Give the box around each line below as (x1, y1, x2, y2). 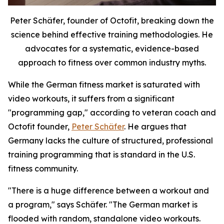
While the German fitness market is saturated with (8, 79, 200, 89)
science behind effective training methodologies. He (11, 29, 213, 39)
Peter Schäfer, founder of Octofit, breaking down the (10, 15, 214, 25)
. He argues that (124, 121, 186, 131)
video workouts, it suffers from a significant (8, 93, 174, 103)
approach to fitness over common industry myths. (18, 57, 206, 67)
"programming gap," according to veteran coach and (8, 107, 216, 117)
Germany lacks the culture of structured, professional (8, 135, 213, 145)
